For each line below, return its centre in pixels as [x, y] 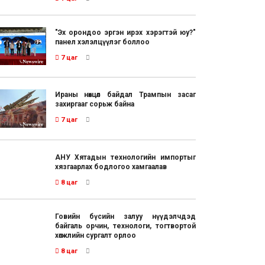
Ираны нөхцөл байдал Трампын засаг [125, 95]
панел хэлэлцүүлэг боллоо [102, 42]
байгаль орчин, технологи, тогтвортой [125, 226]
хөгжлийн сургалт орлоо [95, 235]
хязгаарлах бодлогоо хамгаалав [111, 167]
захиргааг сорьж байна [94, 104]
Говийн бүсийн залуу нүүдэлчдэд [125, 216]
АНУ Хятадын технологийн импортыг [125, 157]
